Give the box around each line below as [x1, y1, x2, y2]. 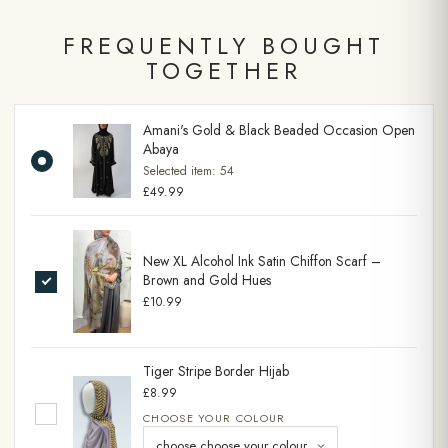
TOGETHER [146, 53, 302, 88]
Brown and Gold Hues [143, 270, 271, 291]
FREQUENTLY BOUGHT [62, 28, 386, 63]
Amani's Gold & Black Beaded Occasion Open [143, 119, 415, 140]
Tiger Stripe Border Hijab [143, 361, 289, 382]
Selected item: [143, 161, 220, 180]
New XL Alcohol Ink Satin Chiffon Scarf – [143, 251, 381, 272]
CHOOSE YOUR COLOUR [143, 410, 286, 427]
